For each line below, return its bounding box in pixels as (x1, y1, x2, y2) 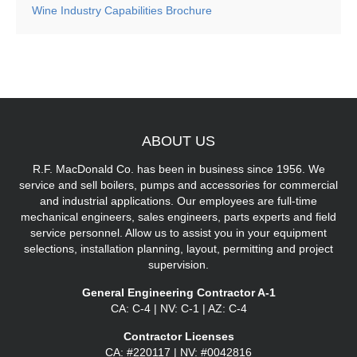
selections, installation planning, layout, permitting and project (24, 241, 333, 255)
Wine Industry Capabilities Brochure (32, 3, 212, 17)
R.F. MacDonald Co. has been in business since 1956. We (32, 162, 325, 175)
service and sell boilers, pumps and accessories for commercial (19, 178, 338, 191)
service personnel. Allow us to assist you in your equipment (30, 226, 327, 239)
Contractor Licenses (123, 329, 234, 343)
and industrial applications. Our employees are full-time (40, 194, 317, 207)
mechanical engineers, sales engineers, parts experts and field (21, 210, 336, 223)
